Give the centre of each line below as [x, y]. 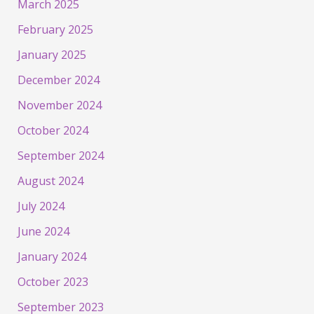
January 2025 [52, 54]
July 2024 [41, 206]
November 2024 [59, 105]
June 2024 [43, 231]
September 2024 [60, 155]
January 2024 [52, 256]
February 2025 [55, 29]
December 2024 [58, 80]
